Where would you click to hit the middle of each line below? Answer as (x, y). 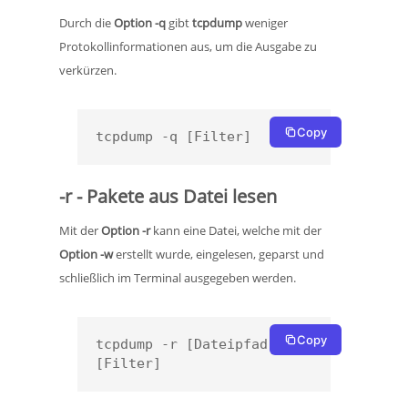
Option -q (140, 23)
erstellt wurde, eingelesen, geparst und (219, 255)
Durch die (87, 23)
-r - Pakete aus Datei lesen (168, 197)
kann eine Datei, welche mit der (236, 231)
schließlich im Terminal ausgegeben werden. (179, 278)
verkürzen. (88, 71)
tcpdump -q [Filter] (173, 137)
